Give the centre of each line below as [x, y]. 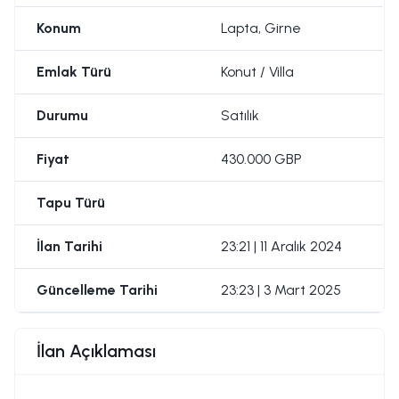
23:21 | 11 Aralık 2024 [281, 247]
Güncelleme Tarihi [97, 290]
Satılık [240, 116]
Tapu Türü [71, 203]
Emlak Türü [74, 72]
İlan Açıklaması [96, 351]
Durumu [62, 116]
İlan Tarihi [69, 247]
